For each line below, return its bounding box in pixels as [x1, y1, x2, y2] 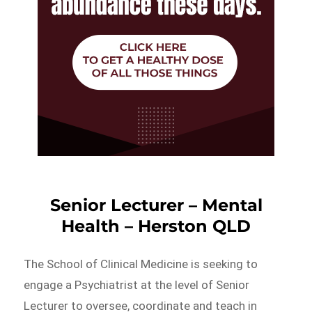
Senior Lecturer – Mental [49, 194, 263, 215]
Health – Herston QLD [61, 215, 251, 236]
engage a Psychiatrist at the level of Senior [24, 277, 250, 292]
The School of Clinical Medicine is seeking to [24, 256, 258, 271]
